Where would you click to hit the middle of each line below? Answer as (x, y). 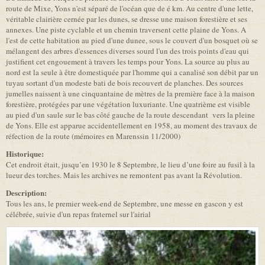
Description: (28, 193)
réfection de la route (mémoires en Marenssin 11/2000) (93, 136)
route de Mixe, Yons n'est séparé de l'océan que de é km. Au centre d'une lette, (130, 9)
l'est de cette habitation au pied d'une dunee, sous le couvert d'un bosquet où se (132, 41)
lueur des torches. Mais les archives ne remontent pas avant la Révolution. (124, 175)
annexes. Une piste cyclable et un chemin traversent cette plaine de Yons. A (126, 30)
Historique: (26, 154)
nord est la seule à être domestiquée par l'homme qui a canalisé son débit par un (132, 72)
